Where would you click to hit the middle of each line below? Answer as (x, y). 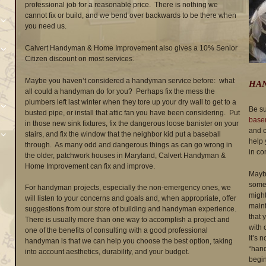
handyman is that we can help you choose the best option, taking (129, 241)
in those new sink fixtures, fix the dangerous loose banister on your (132, 123)
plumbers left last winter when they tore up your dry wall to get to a (131, 102)
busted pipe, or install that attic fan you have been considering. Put (132, 113)
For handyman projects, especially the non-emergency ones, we (128, 187)
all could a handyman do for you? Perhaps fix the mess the (120, 91)
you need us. (46, 26)
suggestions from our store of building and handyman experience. (132, 209)
